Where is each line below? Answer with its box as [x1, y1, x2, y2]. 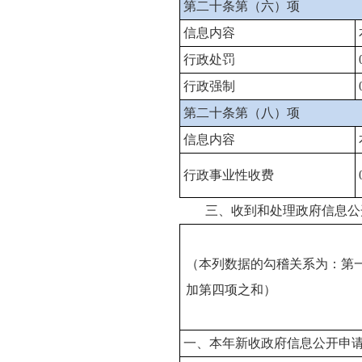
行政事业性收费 [183, 168, 274, 182]
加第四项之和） [186, 283, 277, 297]
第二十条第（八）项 [183, 106, 300, 120]
